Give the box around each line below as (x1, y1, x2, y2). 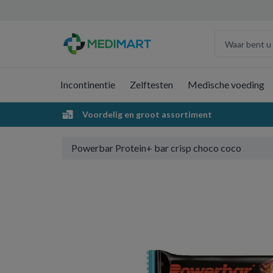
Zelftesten (130, 79, 173, 90)
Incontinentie (60, 79, 115, 90)
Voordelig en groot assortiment (80, 109, 212, 119)
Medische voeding (188, 79, 264, 90)
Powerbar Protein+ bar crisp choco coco (71, 142, 241, 154)
